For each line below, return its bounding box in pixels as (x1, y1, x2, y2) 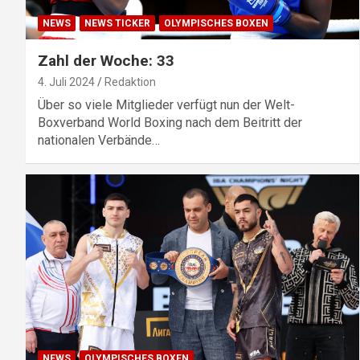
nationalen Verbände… (38, 133, 160, 149)
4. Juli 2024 (38, 76, 95, 89)
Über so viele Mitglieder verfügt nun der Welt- (38, 97, 295, 113)
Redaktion (104, 76, 156, 89)
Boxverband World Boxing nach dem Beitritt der (38, 115, 302, 131)
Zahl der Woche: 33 (38, 51, 174, 71)
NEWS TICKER (84, 18, 150, 30)
